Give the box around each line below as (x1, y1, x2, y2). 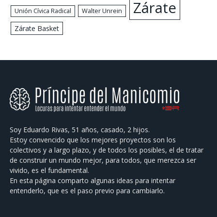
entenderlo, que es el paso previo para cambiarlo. (10, 186, 165, 195)
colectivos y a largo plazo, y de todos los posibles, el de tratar (10, 145, 203, 155)
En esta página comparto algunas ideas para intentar (10, 175, 175, 185)
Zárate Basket (15, 23, 60, 33)
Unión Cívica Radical (15, 6, 72, 15)
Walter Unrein (81, 6, 122, 15)
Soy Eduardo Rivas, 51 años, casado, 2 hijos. (10, 124, 150, 134)
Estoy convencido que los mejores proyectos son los (10, 135, 176, 144)
